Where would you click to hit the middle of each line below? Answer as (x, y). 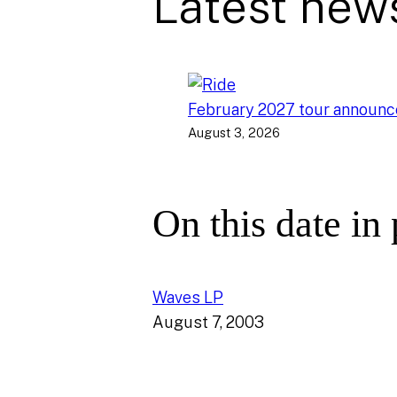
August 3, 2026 (234, 133)
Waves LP (188, 297)
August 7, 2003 (208, 322)
